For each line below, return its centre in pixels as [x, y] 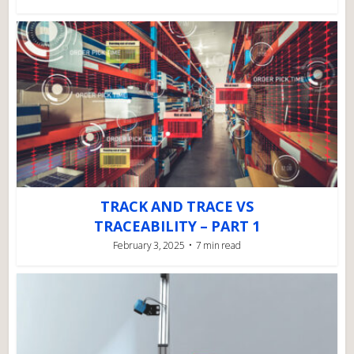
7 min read [218, 246]
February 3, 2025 [149, 246]
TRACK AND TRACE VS [177, 207]
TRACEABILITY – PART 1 [177, 226]
